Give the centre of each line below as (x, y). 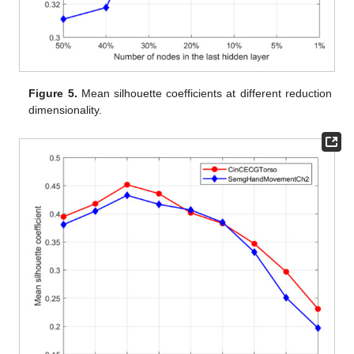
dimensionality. (66, 110)
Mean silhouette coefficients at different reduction (204, 94)
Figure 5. (53, 94)
